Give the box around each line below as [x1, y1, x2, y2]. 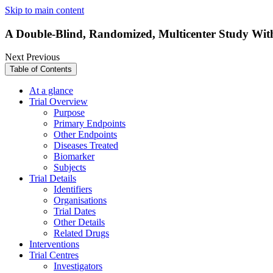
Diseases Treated [54, 140, 118, 151]
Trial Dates [54, 206, 96, 217]
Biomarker [54, 151, 94, 162]
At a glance [29, 85, 73, 96]
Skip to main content [5, 5, 84, 15]
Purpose [54, 107, 85, 118]
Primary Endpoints [54, 118, 126, 129]
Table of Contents [10, 65, 72, 74]
